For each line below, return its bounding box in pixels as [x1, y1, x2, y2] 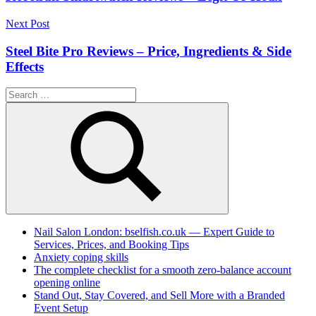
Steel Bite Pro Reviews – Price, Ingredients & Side [6, 43, 291, 59]
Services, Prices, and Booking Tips [34, 238, 189, 251]
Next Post [6, 17, 49, 30]
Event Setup [34, 302, 88, 315]
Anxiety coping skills [34, 251, 128, 264]
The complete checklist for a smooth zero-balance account [34, 264, 291, 276]
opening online [34, 276, 100, 289]
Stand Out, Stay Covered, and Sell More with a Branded [34, 289, 285, 302]
